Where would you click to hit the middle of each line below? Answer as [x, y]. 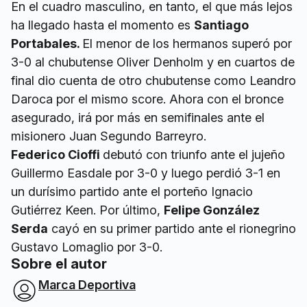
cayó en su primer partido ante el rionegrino [172, 228]
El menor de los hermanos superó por [187, 43]
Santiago [221, 25]
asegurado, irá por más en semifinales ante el [138, 117]
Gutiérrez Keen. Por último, [87, 210]
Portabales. [47, 43]
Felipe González [212, 210]
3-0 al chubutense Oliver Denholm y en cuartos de [153, 62]
